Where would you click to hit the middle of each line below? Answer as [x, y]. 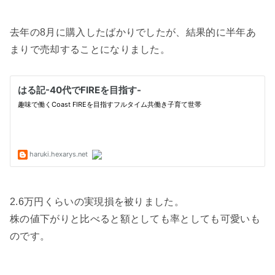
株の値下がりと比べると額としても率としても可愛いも [135, 219]
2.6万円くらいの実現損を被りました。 [97, 201]
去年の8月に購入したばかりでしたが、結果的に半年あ [133, 32]
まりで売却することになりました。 [90, 49]
